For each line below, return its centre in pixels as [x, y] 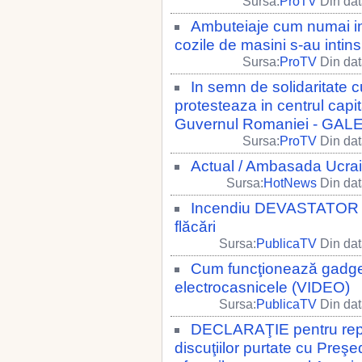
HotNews [290, 183]
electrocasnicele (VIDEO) [262, 287]
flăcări [195, 227]
